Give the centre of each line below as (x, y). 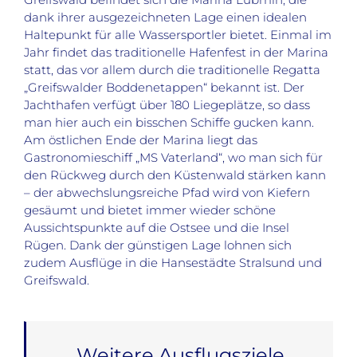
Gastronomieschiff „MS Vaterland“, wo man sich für (173, 158)
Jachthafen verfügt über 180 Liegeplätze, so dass (167, 105)
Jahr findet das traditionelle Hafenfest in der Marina (176, 53)
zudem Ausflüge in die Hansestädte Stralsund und (173, 263)
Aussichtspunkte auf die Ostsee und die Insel (156, 228)
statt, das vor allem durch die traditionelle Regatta (172, 70)
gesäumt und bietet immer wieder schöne (149, 210)
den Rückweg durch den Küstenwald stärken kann (175, 175)
